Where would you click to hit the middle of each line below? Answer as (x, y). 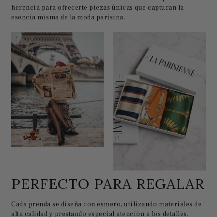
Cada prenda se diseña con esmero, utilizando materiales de (107, 204)
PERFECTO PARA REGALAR (108, 183)
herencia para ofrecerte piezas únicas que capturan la (98, 8)
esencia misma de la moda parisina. (68, 18)
